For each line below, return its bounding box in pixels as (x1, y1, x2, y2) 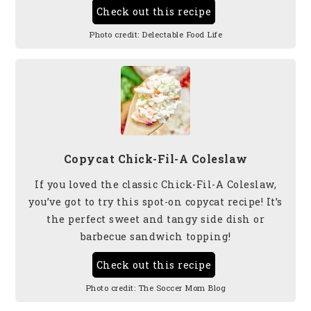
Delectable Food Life (142, 28, 222, 40)
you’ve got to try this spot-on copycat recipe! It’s (28, 194, 283, 208)
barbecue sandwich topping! (80, 229, 231, 243)
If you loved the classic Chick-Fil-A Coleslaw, (35, 177, 276, 191)
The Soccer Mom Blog (137, 282, 226, 293)
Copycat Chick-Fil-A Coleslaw (63, 151, 248, 166)
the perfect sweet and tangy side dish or (47, 212, 264, 226)
